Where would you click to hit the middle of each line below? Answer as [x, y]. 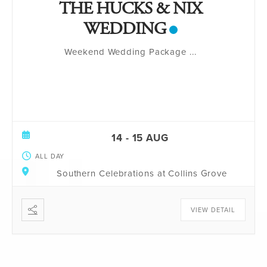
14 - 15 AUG [140, 138]
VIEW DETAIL [213, 209]
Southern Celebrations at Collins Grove [142, 173]
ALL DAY [50, 156]
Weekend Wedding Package [127, 52]
